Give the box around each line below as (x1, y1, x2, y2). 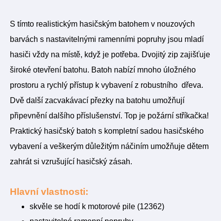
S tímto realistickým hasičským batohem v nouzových (10, 20, 195, 28)
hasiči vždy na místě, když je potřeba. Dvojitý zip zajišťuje (10, 50, 210, 59)
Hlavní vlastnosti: (10, 186, 88, 197)
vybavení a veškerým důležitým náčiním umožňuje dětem (10, 142, 209, 150)
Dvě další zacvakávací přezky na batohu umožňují (10, 96, 184, 105)
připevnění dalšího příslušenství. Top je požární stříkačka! (10, 111, 209, 120)
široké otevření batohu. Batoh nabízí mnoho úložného (10, 66, 196, 74)
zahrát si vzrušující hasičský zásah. (10, 157, 136, 166)
